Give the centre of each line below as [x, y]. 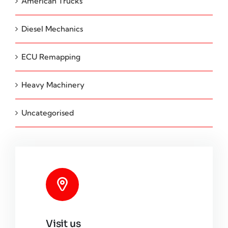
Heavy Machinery [53, 84]
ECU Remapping [51, 56]
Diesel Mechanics [52, 28]
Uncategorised [48, 112]
